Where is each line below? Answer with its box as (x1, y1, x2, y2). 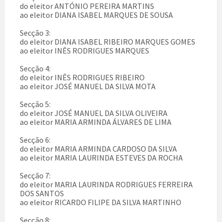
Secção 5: (20, 99, 51, 110)
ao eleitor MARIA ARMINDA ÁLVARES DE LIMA (20, 117, 171, 127)
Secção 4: (20, 63, 51, 74)
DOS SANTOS (20, 188, 64, 199)
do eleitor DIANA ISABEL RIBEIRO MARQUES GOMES (20, 37, 195, 47)
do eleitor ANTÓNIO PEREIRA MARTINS (20, 1, 154, 11)
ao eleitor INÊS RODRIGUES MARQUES (20, 46, 149, 56)
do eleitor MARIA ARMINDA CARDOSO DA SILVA (20, 144, 177, 154)
